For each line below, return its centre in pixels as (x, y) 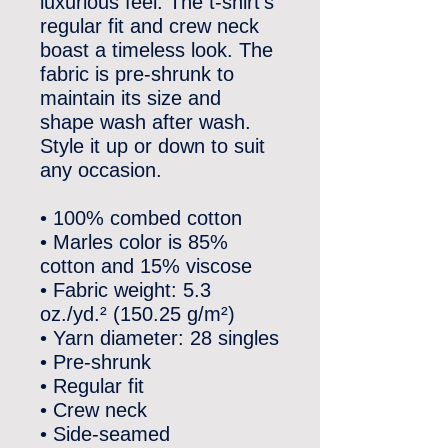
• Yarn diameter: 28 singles (159, 338)
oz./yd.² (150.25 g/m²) (137, 314)
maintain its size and (130, 98)
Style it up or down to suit (152, 146)
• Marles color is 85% (134, 242)
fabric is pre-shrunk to (137, 74)
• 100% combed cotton (141, 218)
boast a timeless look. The (156, 50)
